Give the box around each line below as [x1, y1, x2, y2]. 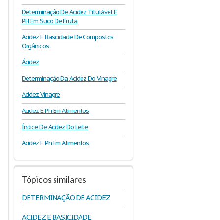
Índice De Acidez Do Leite [22, 123, 88, 131]
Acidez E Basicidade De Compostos [22, 33, 113, 41]
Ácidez [22, 58, 39, 66]
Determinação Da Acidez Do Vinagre [22, 74, 117, 82]
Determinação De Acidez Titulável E [22, 8, 117, 16]
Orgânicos [22, 42, 49, 50]
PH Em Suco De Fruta [22, 17, 78, 25]
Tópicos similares [22, 174, 86, 185]
